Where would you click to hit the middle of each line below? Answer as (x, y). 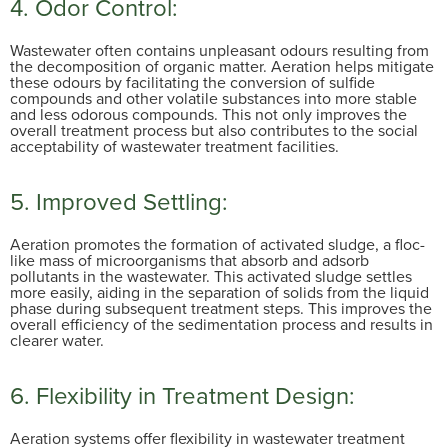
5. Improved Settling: (119, 201)
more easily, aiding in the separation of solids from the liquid (219, 292)
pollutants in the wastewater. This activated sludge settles (211, 276)
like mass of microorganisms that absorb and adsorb (189, 260)
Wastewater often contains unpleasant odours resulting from (219, 50)
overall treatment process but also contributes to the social (214, 130)
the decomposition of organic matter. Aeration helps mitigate (222, 66)
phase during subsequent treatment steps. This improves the (221, 308)
